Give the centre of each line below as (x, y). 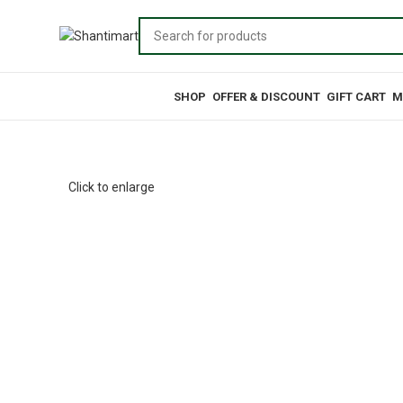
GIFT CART (356, 96)
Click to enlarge (112, 188)
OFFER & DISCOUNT (266, 96)
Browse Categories (113, 82)
